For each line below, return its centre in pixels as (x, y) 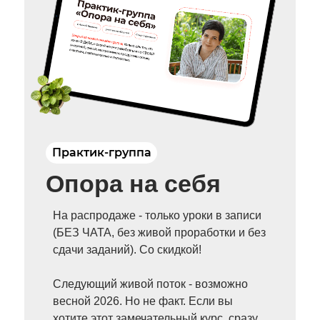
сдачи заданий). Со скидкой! (127, 250)
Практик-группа (101, 152)
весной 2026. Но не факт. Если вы (143, 301)
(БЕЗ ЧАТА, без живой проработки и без (159, 232)
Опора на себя (133, 184)
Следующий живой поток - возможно (150, 284)
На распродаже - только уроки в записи (157, 215)
